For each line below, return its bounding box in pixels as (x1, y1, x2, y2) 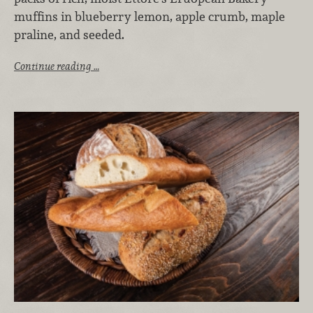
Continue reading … (14, 59, 99, 73)
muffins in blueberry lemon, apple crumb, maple (14, 8, 285, 25)
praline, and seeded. (14, 27, 127, 43)
